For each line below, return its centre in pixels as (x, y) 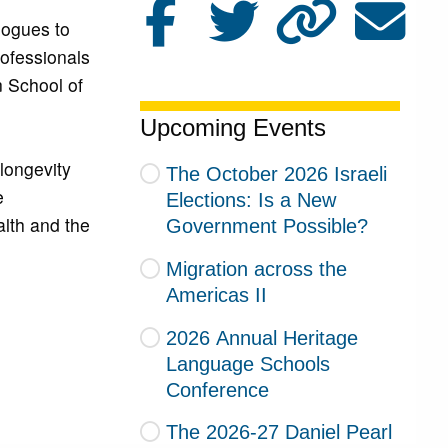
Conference (218, 389)
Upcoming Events (233, 128)
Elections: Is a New (251, 200)
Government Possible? (267, 226)
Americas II (217, 294)
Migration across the (256, 268)
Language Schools (248, 363)
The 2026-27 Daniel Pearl (278, 432)
